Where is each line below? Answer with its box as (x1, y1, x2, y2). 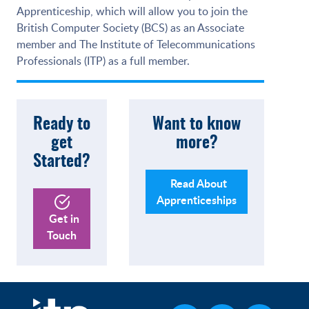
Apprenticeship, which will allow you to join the (17, 3, 248, 19)
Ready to (33, 117, 90, 133)
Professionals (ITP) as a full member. (17, 53, 190, 68)
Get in (48, 210, 79, 226)
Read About (170, 175, 227, 191)
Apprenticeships (157, 192, 237, 208)
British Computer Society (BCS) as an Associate (17, 20, 244, 35)
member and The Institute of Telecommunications (17, 37, 255, 52)
